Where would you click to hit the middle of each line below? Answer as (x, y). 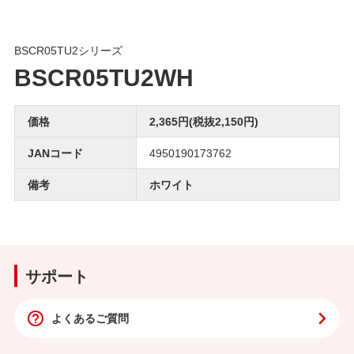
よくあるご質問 (90, 318)
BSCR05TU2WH (104, 76)
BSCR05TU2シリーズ (68, 49)
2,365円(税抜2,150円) (203, 121)
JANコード (55, 152)
